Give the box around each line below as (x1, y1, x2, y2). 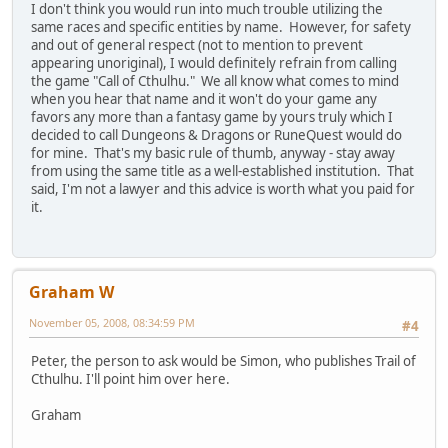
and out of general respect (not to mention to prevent (31, 36, 363, 55)
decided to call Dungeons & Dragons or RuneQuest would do (31, 126, 402, 145)
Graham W (29, 281, 114, 304)
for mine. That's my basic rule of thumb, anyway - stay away (31, 144, 395, 163)
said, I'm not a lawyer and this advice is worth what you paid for (31, 180, 415, 199)
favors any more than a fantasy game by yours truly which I (31, 108, 393, 127)
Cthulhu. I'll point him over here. (31, 369, 230, 388)
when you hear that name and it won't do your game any (31, 90, 377, 109)
